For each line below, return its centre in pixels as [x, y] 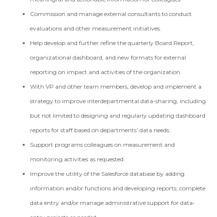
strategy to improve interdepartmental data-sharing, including [118, 101]
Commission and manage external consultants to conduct [111, 14]
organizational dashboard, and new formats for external [108, 57]
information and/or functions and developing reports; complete [118, 188]
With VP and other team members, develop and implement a [116, 86]
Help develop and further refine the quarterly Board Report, [112, 43]
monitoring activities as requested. [78, 159]
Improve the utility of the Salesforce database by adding [108, 174]
